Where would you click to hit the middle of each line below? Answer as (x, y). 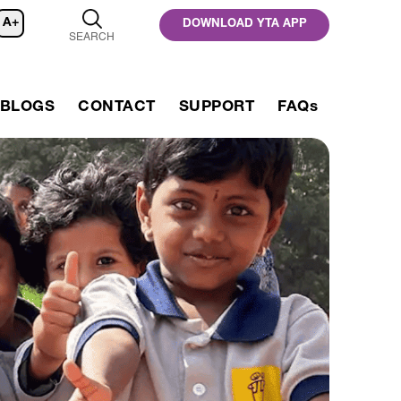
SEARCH (92, 38)
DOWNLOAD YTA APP (244, 25)
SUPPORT (216, 108)
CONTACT (117, 108)
